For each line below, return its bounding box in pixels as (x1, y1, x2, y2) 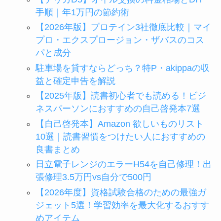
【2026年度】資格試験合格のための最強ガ (35, 187, 206, 197)
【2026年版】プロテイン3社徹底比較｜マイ (35, 22, 211, 33)
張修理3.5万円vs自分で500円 (35, 172, 151, 183)
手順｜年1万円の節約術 (35, 7, 129, 17)
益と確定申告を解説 (35, 75, 115, 86)
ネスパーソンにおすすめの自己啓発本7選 (35, 104, 200, 114)
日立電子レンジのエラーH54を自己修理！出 (35, 159, 212, 170)
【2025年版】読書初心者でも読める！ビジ (35, 91, 206, 101)
